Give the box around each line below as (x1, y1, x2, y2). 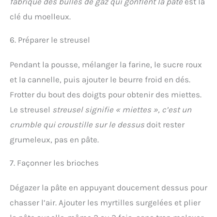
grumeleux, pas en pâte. (10, 135, 99, 145)
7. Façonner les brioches (10, 158, 99, 168)
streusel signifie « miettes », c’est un (52, 105, 191, 115)
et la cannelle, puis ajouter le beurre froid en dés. (10, 75, 190, 85)
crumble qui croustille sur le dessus (10, 120, 144, 130)
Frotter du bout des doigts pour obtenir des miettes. (10, 90, 201, 100)
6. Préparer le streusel (10, 35, 90, 45)
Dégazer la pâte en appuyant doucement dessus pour (10, 183, 207, 193)
